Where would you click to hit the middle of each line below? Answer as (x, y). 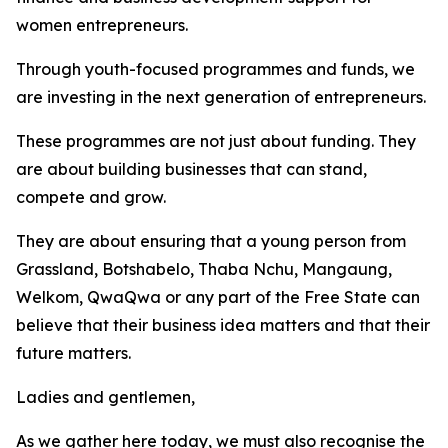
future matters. (73, 353)
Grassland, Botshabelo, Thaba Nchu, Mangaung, (204, 269)
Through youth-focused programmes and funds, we (215, 69)
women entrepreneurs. (102, 25)
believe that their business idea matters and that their (223, 325)
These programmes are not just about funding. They (216, 141)
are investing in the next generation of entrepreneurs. (221, 97)
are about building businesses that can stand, (191, 169)
